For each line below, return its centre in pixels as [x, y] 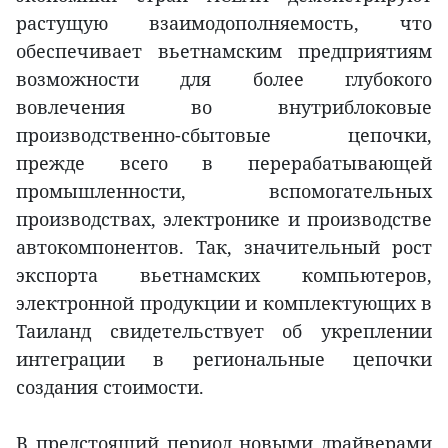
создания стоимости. [110, 387]
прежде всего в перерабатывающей [224, 163]
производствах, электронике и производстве [224, 219]
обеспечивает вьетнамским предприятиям [224, 51]
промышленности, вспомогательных [224, 191]
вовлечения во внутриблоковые [224, 107]
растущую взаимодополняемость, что [224, 23]
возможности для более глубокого [224, 79]
